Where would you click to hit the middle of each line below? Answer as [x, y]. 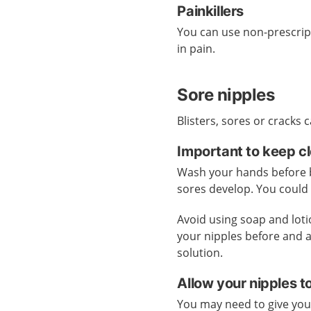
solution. [202, 253]
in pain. [198, 49]
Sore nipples [226, 95]
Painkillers [212, 11]
